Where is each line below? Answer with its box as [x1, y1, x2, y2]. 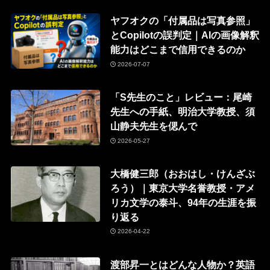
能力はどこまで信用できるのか [110, 44, 245, 55]
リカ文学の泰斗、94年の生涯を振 [110, 196, 256, 208]
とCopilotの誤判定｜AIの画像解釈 [110, 30, 259, 41]
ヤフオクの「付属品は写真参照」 [110, 15, 255, 27]
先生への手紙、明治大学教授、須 [110, 106, 255, 118]
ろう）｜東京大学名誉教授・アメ [110, 182, 255, 193]
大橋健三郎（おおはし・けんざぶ [110, 168, 255, 179]
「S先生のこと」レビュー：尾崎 [110, 92, 252, 103]
